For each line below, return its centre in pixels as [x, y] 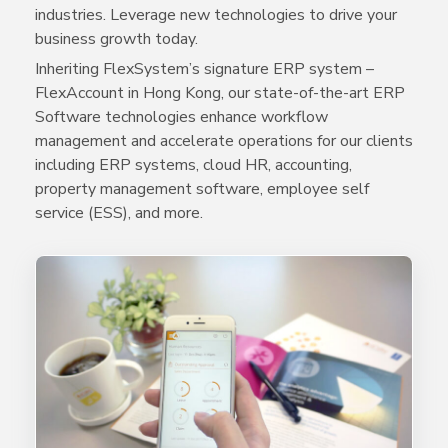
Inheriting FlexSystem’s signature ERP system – [204, 68]
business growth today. [116, 38]
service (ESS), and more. [119, 212]
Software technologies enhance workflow [181, 116]
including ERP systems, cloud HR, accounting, [193, 164]
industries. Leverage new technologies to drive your [216, 14]
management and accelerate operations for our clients [224, 140]
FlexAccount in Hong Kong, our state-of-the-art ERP [220, 92]
